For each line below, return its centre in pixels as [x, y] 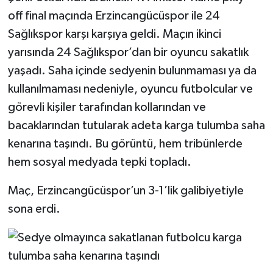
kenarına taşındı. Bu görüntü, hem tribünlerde [125, 144]
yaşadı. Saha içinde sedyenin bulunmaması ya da [132, 71]
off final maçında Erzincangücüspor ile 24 [114, 16]
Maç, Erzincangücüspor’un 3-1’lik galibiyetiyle [126, 191]
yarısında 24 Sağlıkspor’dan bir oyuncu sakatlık [128, 53]
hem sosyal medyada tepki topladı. [99, 162]
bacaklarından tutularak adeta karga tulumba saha [136, 126]
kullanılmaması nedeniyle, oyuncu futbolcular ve [130, 89]
